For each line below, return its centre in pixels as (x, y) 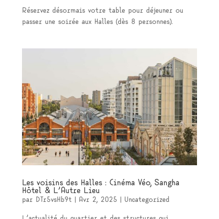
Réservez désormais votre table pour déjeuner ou (102, 11)
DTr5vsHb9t (54, 200)
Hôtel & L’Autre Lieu (61, 191)
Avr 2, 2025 (98, 200)
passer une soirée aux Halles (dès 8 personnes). (97, 22)
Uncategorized (147, 200)
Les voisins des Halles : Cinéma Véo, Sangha (100, 183)
